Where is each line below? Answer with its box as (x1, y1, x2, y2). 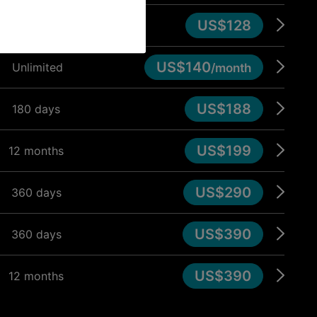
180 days (12, 102, 61, 116)
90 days (14, 18, 58, 33)
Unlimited (12, 60, 64, 74)
